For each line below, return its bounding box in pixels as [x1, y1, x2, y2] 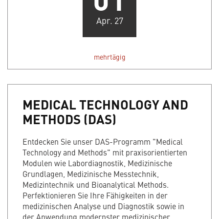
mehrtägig [93, 52, 126, 62]
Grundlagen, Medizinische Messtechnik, [22, 168, 159, 179]
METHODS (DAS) [22, 109, 116, 129]
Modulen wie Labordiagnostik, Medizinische [22, 157, 172, 169]
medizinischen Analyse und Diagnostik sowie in [22, 200, 184, 212]
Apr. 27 [96, 14, 123, 27]
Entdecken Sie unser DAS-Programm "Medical [22, 136, 183, 147]
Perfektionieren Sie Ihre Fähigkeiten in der [22, 190, 168, 201]
